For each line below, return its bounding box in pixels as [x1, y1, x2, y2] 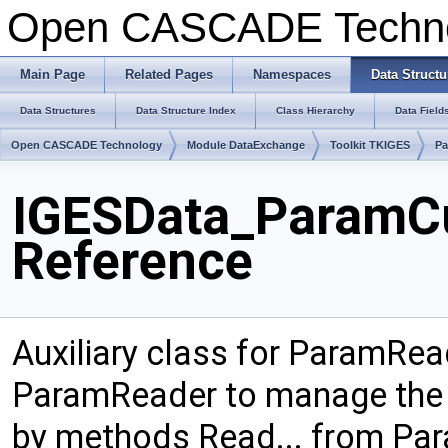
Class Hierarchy [276, 105, 355, 116]
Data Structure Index [136, 105, 236, 116]
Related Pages [125, 67, 213, 82]
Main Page [20, 67, 85, 82]
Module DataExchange [187, 139, 305, 151]
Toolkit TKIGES [330, 139, 410, 151]
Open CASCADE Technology [11, 139, 162, 151]
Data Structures [20, 105, 96, 116]
